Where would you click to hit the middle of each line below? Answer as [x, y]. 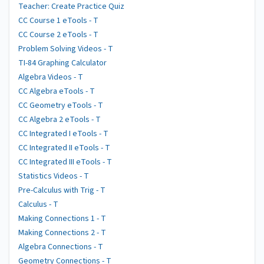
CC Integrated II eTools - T [64, 148]
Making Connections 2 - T [62, 233]
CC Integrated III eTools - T [65, 162]
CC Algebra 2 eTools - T [60, 120]
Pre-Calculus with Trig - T [62, 190]
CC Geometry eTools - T [61, 105]
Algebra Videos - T [51, 77]
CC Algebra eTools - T [57, 91]
